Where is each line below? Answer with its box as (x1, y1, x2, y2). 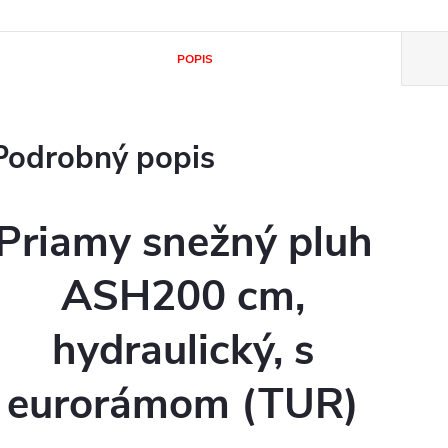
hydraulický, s (52, 322, 314, 379)
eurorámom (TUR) (7, 376, 359, 433)
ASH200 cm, (61, 268, 305, 325)
